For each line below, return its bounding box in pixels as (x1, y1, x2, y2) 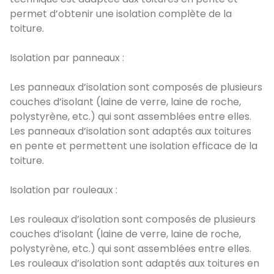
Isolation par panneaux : (10, 50, 124, 65)
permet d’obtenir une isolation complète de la (10, 6, 232, 21)
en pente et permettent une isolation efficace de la (10, 138, 257, 153)
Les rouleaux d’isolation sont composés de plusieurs (10, 212, 256, 226)
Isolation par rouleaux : (10, 182, 117, 197)
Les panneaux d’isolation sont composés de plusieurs (10, 80, 262, 94)
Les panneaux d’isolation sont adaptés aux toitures (10, 124, 251, 138)
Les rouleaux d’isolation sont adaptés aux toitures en (10, 256, 259, 270)
